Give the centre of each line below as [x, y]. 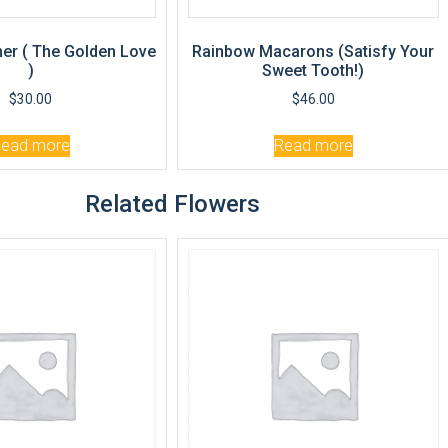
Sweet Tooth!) [313, 71]
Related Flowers [172, 204]
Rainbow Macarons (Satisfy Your [313, 52]
